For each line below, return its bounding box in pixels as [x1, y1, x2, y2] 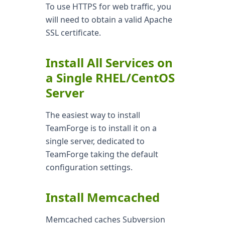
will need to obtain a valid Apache [45, 14, 172, 25]
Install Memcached [45, 189, 160, 205]
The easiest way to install [45, 109, 140, 121]
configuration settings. [45, 162, 133, 173]
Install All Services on [45, 54, 173, 71]
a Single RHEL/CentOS [45, 69, 175, 86]
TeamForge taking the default [45, 149, 158, 160]
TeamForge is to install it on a [45, 123, 157, 134]
